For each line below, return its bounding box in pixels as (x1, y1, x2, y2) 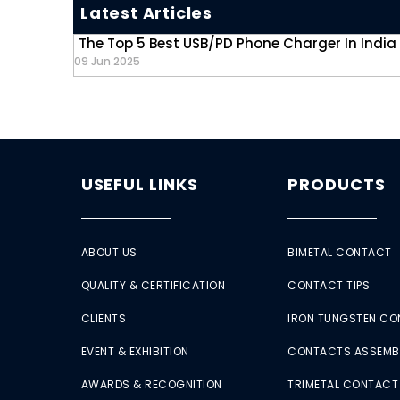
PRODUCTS (287, 173, 386, 196)
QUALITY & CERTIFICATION (80, 278, 226, 294)
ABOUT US (80, 245, 137, 261)
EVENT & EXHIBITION (80, 344, 189, 360)
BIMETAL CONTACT (287, 245, 392, 261)
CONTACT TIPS (287, 278, 371, 294)
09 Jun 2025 (74, 54, 140, 70)
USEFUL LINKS (80, 173, 198, 196)
